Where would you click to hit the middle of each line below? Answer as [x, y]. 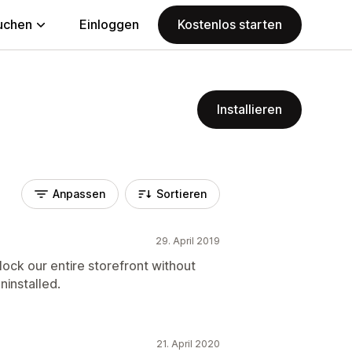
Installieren [249, 109]
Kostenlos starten [230, 24]
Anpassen [79, 194]
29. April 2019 [188, 241]
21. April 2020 [188, 344]
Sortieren [181, 194]
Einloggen [109, 24]
